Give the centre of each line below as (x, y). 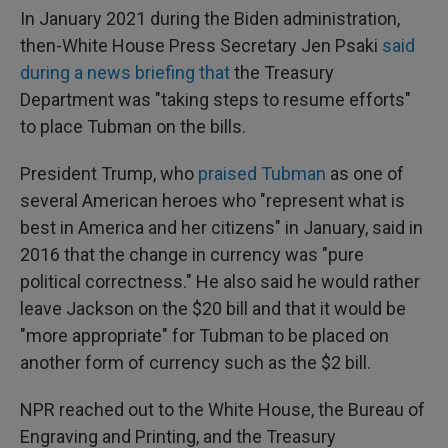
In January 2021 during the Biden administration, (210, 18)
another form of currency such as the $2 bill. (195, 362)
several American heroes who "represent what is (212, 200)
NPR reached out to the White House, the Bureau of (222, 409)
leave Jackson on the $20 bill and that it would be (213, 308)
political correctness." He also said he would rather (220, 281)
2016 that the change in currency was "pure (192, 254)
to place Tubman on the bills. (133, 126)
